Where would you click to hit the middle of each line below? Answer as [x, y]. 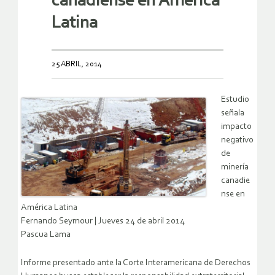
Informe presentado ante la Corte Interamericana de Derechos [136, 263]
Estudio [235, 100]
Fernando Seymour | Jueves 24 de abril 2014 [103, 222]
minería [235, 168]
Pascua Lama [46, 235]
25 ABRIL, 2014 [77, 64]
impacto [236, 127]
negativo [237, 141]
